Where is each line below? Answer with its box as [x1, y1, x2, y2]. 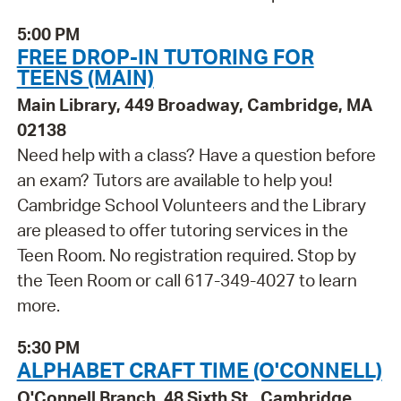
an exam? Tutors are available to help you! [16, 169, 332, 192]
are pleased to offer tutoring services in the [16, 219, 348, 242]
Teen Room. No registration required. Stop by [16, 244, 356, 267]
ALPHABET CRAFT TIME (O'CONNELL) [16, 355, 382, 383]
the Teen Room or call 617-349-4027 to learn [16, 269, 357, 292]
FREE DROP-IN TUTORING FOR [16, 43, 314, 71]
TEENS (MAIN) [16, 64, 154, 91]
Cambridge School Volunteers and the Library [16, 194, 366, 217]
